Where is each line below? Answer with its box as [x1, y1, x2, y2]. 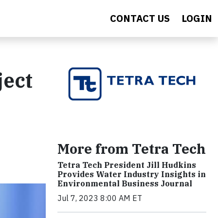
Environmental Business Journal [57, 179, 192, 189]
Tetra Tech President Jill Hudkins [57, 160, 196, 170]
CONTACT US [110, 12, 170, 25]
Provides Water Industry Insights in [57, 169, 206, 180]
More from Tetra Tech [57, 140, 206, 158]
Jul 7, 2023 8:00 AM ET [57, 193, 142, 203]
